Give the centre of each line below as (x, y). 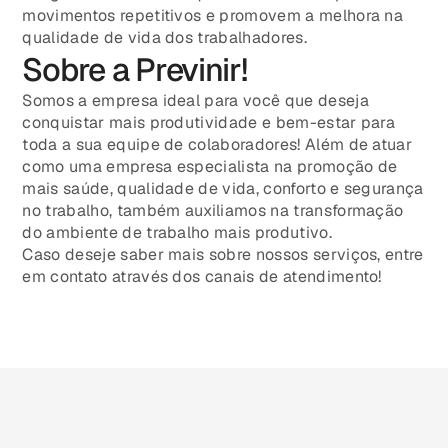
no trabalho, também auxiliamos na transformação (213, 211)
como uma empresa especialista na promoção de (210, 167)
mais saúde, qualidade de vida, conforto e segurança (223, 189)
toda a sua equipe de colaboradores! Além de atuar (217, 145)
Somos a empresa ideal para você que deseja (195, 101)
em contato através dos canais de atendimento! (202, 277)
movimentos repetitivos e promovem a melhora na (213, 16)
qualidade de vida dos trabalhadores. (164, 38)
